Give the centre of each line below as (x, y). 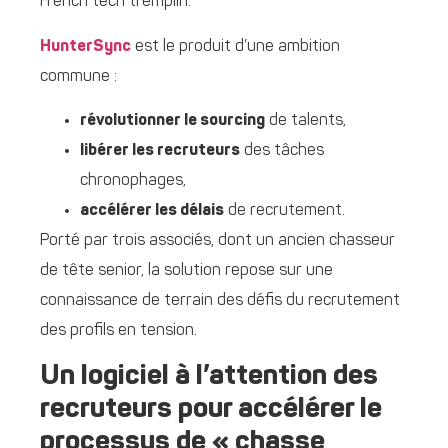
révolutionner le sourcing (172, 121)
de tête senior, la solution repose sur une (186, 271)
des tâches (282, 151)
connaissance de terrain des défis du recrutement (220, 301)
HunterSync (85, 46)
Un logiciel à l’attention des (209, 376)
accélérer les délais (152, 211)
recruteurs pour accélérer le (211, 409)
